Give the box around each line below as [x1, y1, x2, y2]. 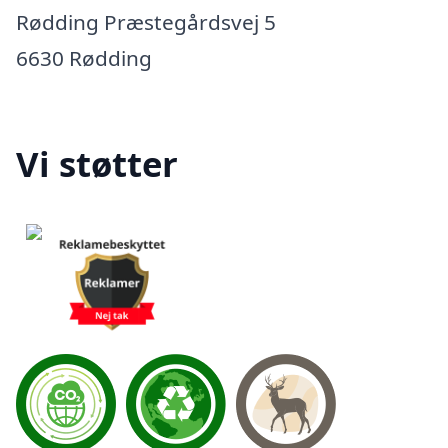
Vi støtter [16, 140, 178, 188]
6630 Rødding [16, 44, 152, 73]
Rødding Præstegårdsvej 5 [16, 8, 276, 37]
